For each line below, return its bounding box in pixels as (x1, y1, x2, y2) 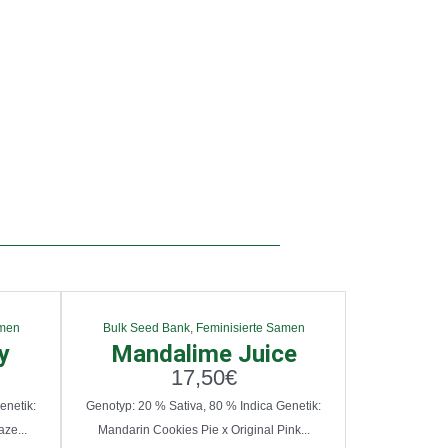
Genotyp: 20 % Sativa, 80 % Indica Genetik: (86, 399, 321, 414)
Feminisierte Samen (195, 321, 305, 336)
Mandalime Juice (110, 340, 297, 369)
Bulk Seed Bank (102, 321, 190, 336)
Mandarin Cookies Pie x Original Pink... (97, 423, 310, 438)
